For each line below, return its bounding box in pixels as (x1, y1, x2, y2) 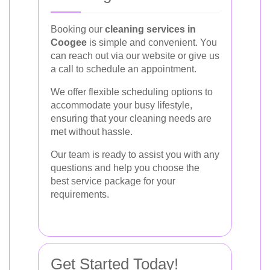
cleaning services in (105, 24, 196, 34)
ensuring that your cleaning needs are (51, 113, 212, 124)
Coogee (51, 37, 87, 48)
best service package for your (51, 175, 175, 186)
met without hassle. (51, 126, 133, 137)
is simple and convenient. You (87, 37, 217, 48)
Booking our (51, 24, 105, 34)
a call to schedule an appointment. (51, 63, 196, 74)
